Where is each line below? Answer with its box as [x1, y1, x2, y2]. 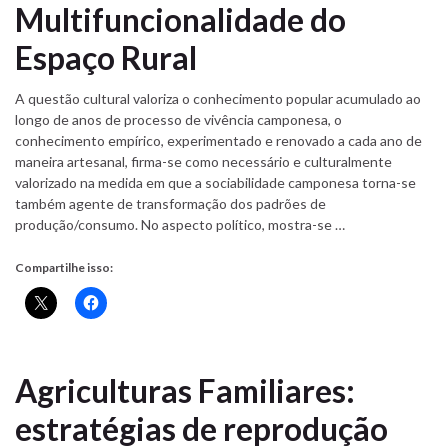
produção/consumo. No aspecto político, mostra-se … [15, 215, 345, 233]
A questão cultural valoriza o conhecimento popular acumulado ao [15, 89, 421, 107]
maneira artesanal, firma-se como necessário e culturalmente [15, 152, 392, 170]
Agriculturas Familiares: [15, 371, 355, 410]
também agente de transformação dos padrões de [15, 194, 326, 212]
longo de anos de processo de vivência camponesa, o [15, 110, 342, 128]
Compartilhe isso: [15, 259, 113, 275]
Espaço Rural [15, 39, 197, 78]
